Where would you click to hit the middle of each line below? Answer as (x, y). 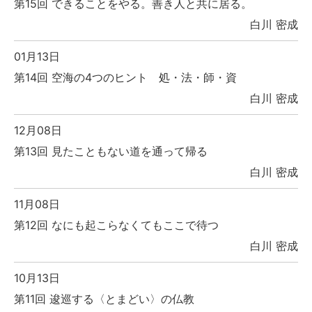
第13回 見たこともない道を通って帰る (111, 151)
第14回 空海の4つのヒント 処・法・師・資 (125, 78)
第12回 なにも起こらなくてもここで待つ (116, 225)
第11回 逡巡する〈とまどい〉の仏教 (104, 299)
